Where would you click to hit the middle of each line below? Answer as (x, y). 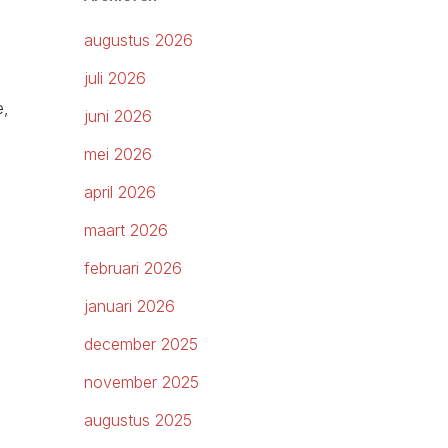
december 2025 (141, 344)
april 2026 (120, 192)
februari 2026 (133, 268)
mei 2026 (118, 154)
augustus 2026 (139, 40)
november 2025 (142, 382)
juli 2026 (115, 78)
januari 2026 (130, 306)
